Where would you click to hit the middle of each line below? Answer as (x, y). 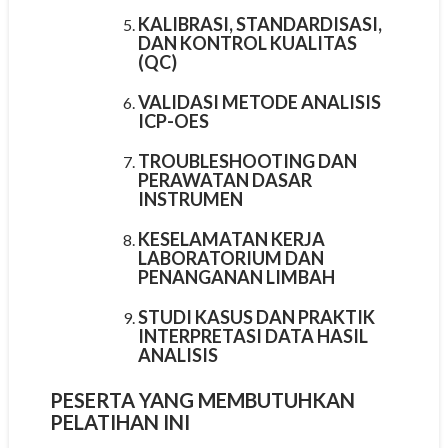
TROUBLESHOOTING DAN (247, 160)
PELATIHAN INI (119, 421)
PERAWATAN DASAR (224, 179)
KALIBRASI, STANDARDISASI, (259, 23)
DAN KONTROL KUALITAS (247, 42)
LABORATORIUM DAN (230, 257)
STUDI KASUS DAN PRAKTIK (256, 316)
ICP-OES (173, 120)
